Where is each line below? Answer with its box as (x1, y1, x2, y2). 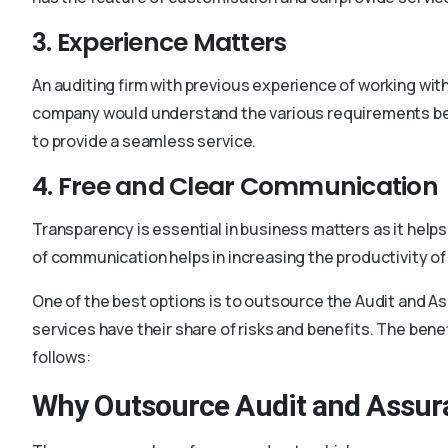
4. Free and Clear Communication (32, 168, 438, 204)
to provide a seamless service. (32, 129, 257, 152)
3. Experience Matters (32, 24, 287, 60)
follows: (32, 345, 91, 368)
